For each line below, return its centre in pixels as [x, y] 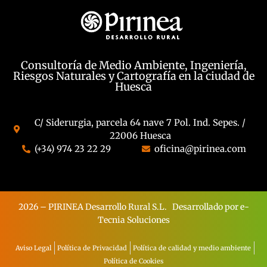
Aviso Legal [33, 248]
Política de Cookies [133, 261]
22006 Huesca [140, 136]
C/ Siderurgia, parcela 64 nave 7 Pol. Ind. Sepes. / [140, 123]
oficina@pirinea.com [200, 149]
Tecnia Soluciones [133, 220]
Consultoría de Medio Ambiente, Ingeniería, [133, 66]
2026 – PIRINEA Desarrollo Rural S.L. [95, 207]
